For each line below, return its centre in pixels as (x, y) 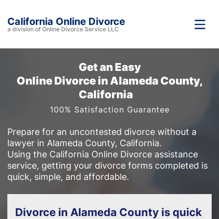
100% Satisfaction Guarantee (109, 109)
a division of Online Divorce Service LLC (63, 29)
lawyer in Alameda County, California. (85, 143)
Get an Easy (109, 67)
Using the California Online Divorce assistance (103, 154)
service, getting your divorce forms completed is (108, 165)
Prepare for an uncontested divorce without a (102, 132)
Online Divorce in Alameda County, (109, 81)
